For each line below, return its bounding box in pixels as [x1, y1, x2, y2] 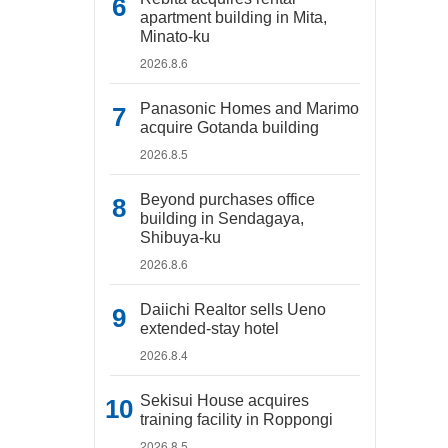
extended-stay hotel [140, 320, 279, 337]
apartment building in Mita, [140, 9, 327, 26]
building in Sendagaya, [140, 210, 304, 227]
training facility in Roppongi [140, 411, 333, 428]
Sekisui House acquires [140, 392, 309, 409]
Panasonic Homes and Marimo [140, 100, 359, 117]
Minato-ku [140, 28, 210, 45]
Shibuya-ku [140, 229, 221, 246]
